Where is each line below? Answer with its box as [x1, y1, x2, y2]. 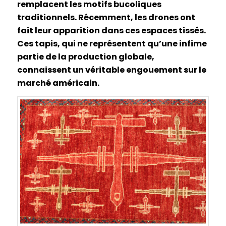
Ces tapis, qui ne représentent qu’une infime [17, 37, 207, 49]
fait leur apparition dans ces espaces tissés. [17, 24, 206, 36]
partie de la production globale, [17, 50, 154, 63]
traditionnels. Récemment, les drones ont [17, 11, 195, 23]
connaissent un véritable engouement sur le [17, 64, 206, 76]
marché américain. [17, 77, 99, 89]
